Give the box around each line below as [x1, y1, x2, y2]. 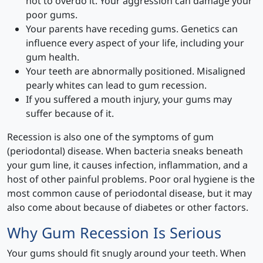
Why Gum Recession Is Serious [7, 222, 221, 243]
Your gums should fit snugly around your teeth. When [7, 247, 246, 260]
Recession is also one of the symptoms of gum [7, 130, 214, 144]
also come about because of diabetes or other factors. [7, 201, 248, 214]
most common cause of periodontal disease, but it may [7, 187, 252, 200]
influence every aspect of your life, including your [26, 36, 244, 50]
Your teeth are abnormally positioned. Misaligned [26, 65, 245, 78]
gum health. [26, 50, 79, 64]
